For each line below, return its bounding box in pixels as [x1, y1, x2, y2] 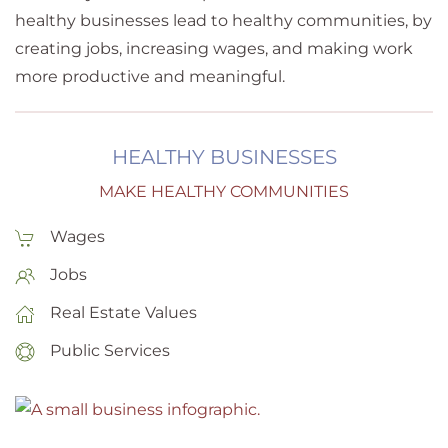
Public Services [50, 341, 170, 360]
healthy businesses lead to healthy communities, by [15, 11, 432, 30]
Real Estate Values [50, 303, 197, 322]
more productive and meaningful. [15, 67, 289, 86]
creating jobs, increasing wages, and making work [15, 39, 413, 58]
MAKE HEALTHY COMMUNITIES [99, 182, 349, 201]
